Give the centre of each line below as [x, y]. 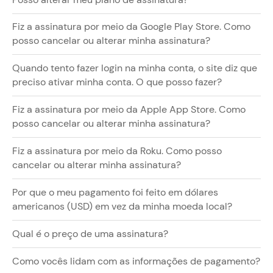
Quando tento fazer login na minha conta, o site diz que [135, 69]
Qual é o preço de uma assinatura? [90, 234]
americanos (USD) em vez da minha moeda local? [122, 207]
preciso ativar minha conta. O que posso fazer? [117, 83]
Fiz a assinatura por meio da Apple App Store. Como [129, 110]
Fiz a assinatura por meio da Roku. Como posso [117, 151]
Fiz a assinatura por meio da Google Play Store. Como [131, 27]
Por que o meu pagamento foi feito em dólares [115, 193]
